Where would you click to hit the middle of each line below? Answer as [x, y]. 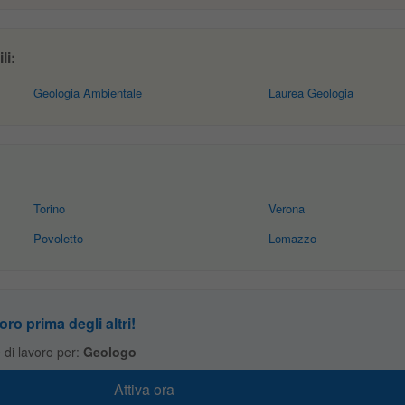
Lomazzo [292, 238]
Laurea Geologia [311, 93]
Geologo [109, 352]
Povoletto [59, 238]
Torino [50, 208]
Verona [286, 208]
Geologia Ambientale [88, 93]
